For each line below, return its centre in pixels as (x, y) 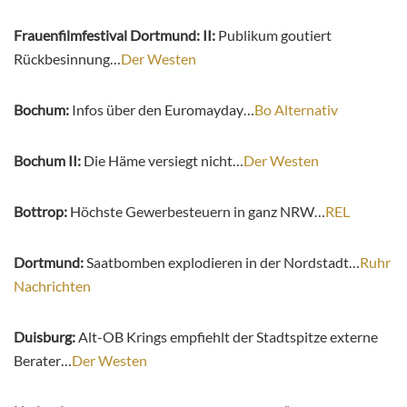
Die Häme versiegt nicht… (164, 161)
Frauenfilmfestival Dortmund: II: (116, 35)
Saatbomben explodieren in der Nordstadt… (223, 263)
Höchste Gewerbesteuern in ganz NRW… (198, 212)
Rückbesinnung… (67, 59)
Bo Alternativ (296, 110)
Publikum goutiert (275, 35)
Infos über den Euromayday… (163, 110)
